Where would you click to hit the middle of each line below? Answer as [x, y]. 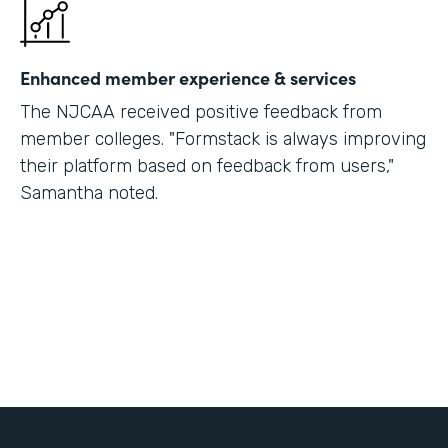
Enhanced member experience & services [188, 77]
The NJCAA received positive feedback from [201, 111]
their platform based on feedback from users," [207, 165]
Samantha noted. [89, 192]
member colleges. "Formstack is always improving [223, 138]
